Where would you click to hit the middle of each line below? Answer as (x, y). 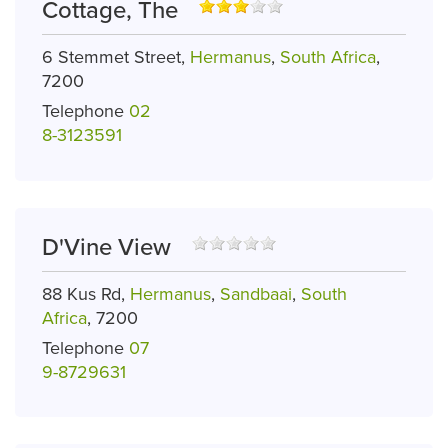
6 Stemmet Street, (116, 56)
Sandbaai (256, 293)
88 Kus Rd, (86, 293)
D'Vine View (106, 247)
